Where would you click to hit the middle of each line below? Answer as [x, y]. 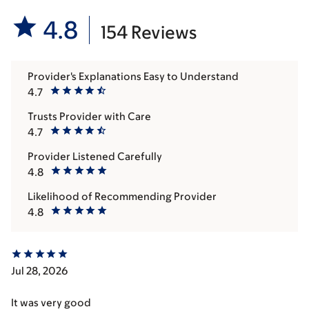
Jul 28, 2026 [39, 271]
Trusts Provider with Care [89, 117]
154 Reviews [149, 32]
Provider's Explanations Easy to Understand [133, 77]
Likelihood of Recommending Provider [122, 197]
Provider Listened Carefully [95, 157]
